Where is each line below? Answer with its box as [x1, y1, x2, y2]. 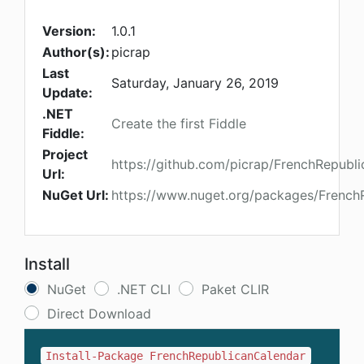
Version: [42, 23, 96, 40]
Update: [42, 84, 93, 102]
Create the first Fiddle [111, 115, 246, 132]
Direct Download [47, 305, 151, 323]
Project [42, 146, 88, 163]
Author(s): [42, 44, 110, 61]
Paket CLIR [201, 281, 269, 298]
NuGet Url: [42, 187, 109, 204]
